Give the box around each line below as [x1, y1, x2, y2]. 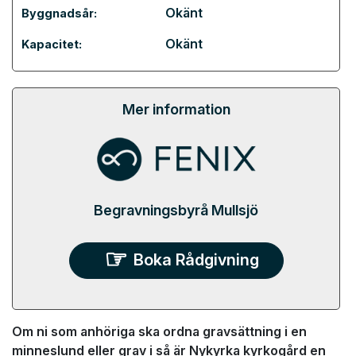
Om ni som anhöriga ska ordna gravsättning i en [12, 323, 307, 339]
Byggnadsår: [21, 6, 97, 20]
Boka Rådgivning [133, 250, 259, 270]
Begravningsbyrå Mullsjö [94, 201, 258, 219]
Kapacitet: [21, 37, 82, 51]
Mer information [122, 100, 230, 118]
